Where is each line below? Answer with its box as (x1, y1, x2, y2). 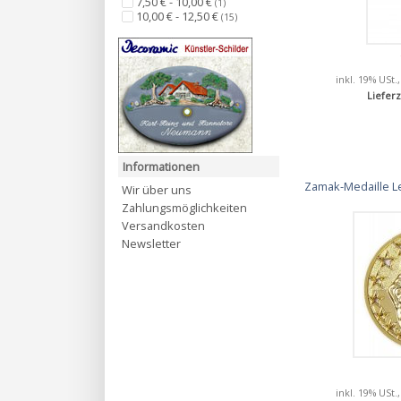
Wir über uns (122, 182, 192, 199)
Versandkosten (122, 218, 205, 235)
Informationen (123, 158, 200, 175)
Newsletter (122, 235, 181, 252)
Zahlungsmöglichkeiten (122, 200, 247, 217)
